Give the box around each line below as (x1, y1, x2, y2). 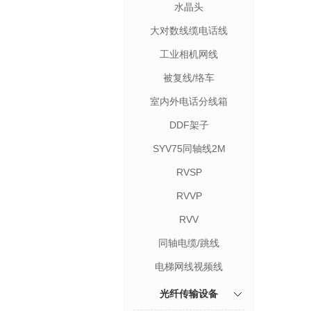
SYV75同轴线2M (152, 143, 226, 154)
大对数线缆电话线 (150, 25, 228, 36)
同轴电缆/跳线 (158, 237, 219, 249)
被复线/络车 (163, 72, 215, 83)
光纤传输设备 (160, 288, 218, 299)
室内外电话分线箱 (150, 96, 228, 107)
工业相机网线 (160, 49, 218, 60)
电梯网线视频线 (155, 261, 223, 272)
